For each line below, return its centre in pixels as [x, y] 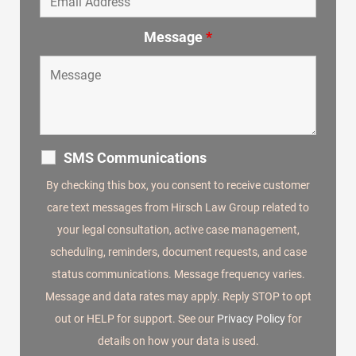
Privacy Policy [251, 319]
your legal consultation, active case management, [178, 230]
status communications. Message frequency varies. [178, 275]
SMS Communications [135, 158]
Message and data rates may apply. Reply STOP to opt [178, 297]
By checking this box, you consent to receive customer [178, 186]
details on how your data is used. [178, 341]
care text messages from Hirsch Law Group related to [178, 208]
